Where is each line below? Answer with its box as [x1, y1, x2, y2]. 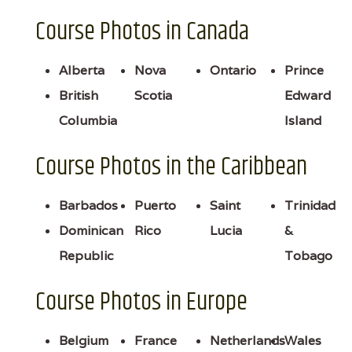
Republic [59, 247, 114, 264]
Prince [284, 61, 324, 79]
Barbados [59, 196, 118, 214]
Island [284, 112, 322, 129]
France [134, 332, 177, 349]
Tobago [284, 247, 333, 264]
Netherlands [209, 332, 285, 349]
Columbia [59, 112, 117, 129]
